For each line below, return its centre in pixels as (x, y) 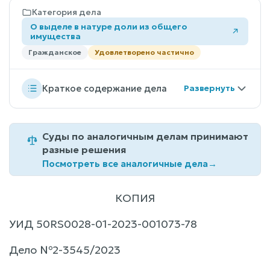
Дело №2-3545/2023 (65, 250)
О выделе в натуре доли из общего (109, 26)
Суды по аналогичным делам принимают (145, 136)
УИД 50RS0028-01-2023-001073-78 (103, 224)
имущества (55, 36)
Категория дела (67, 12)
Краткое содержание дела (105, 89)
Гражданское (55, 52)
